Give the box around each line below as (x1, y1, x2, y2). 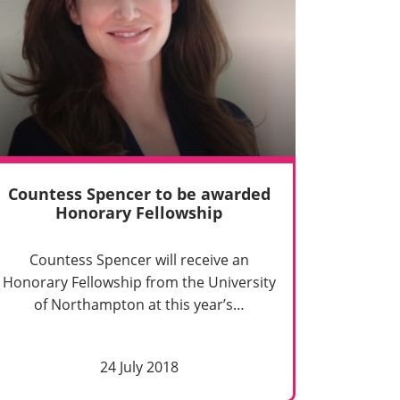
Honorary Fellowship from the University (2, 272, 276, 293)
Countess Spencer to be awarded (7, 183, 271, 205)
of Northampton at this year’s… (33, 295, 245, 315)
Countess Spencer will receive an (29, 250, 249, 271)
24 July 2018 (99, 357, 179, 378)
